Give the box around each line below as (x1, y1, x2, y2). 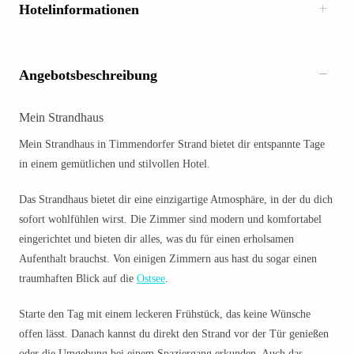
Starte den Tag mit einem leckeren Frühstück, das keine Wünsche (19, 308, 311, 320)
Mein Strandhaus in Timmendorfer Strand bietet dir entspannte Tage (19, 138, 325, 150)
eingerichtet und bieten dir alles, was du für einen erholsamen (19, 233, 294, 245)
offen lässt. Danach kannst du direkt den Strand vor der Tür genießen (19, 328, 329, 340)
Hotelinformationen (19, 2, 139, 17)
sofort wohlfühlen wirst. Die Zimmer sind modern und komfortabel (19, 213, 322, 225)
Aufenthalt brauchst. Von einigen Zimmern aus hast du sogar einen (19, 253, 317, 265)
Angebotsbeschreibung (19, 67, 157, 83)
